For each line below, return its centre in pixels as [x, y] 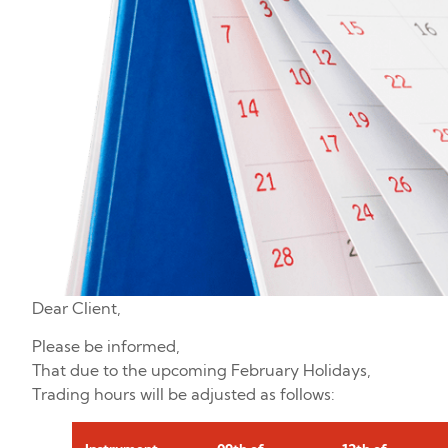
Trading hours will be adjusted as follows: [183, 394]
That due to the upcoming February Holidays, [201, 370]
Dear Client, [76, 307]
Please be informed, [106, 346]
